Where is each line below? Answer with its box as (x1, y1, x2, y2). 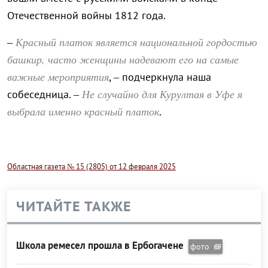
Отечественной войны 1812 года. (7, 8, 166, 23)
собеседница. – (7, 87, 79, 102)
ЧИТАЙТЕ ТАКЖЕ (16, 197, 132, 216)
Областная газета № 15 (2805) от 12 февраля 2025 (7, 161, 176, 172)
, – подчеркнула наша (109, 70, 211, 84)
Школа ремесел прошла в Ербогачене (16, 239, 186, 252)
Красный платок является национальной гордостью (16, 35, 257, 50)
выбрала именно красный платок (7, 104, 159, 119)
